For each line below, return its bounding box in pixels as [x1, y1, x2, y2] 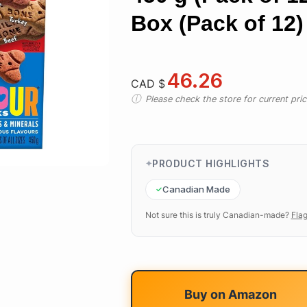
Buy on [184, 286, 228, 302]
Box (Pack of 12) [130, 11, 304, 36]
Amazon [228, 286, 277, 302]
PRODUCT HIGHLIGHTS [152, 157, 270, 169]
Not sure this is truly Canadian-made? [145, 209, 289, 220]
